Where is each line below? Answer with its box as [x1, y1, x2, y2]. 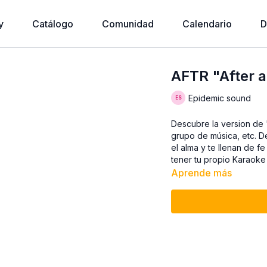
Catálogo [32, 18, 73, 30]
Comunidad [102, 18, 154, 30]
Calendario [182, 18, 232, 30]
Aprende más [171, 167, 232, 179]
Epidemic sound [188, 92, 252, 103]
